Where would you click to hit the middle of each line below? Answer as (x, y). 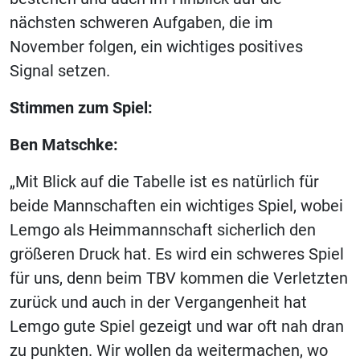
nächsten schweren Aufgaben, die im (141, 22)
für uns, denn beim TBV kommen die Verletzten (179, 278)
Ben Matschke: (64, 144)
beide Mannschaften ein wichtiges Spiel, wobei (176, 205)
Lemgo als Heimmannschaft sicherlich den (163, 229)
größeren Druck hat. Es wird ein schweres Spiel (177, 254)
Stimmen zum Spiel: (81, 107)
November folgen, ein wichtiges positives (156, 46)
